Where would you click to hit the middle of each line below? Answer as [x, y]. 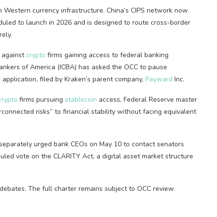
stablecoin [81, 100]
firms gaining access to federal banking [107, 55]
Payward [159, 79]
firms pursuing [41, 100]
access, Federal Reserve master [147, 100]
